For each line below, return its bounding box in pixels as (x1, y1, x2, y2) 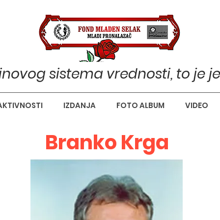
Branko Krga (45, 129, 169, 156)
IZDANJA (63, 100, 96, 110)
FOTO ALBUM (116, 100, 165, 110)
